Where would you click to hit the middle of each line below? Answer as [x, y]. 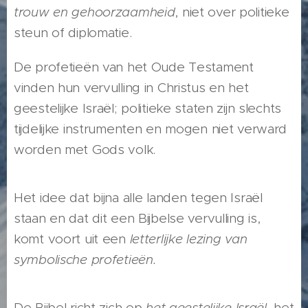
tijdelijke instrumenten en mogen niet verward [151, 129]
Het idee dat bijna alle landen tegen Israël [138, 198]
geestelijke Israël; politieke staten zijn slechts [148, 109]
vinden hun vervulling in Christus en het [131, 88]
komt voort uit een [72, 239]
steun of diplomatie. [73, 33]
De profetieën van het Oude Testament [134, 67]
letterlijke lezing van [188, 239]
